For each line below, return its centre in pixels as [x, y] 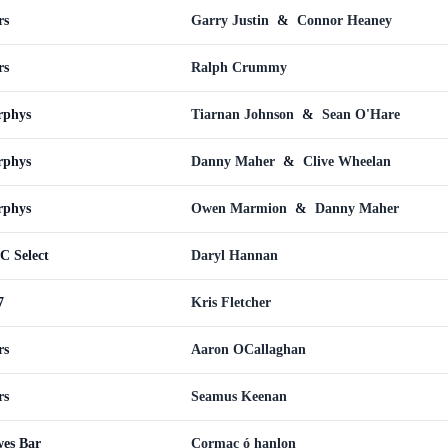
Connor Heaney [344, 20]
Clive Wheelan [347, 161]
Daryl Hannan [234, 255]
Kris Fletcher [231, 302]
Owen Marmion [241, 208]
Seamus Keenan [239, 396]
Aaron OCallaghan [248, 349]
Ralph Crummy [239, 67]
